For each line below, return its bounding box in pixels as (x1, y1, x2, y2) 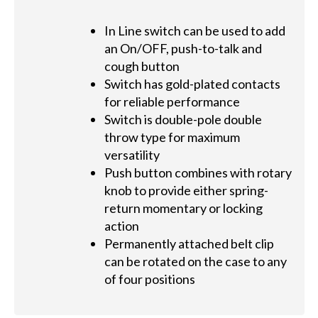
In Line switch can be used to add (104, 23, 286, 39)
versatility (104, 147, 160, 163)
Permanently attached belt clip (104, 236, 275, 252)
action (104, 218, 140, 234)
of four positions (104, 271, 196, 287)
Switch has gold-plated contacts (104, 76, 281, 92)
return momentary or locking (104, 200, 263, 216)
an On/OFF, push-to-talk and (104, 40, 263, 57)
